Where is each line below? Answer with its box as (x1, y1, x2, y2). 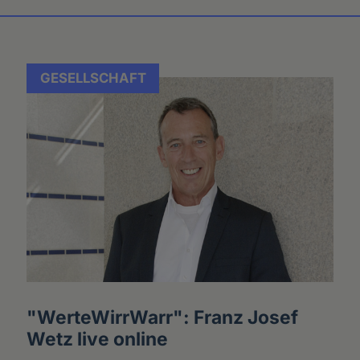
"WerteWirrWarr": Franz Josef (26, 306, 298, 329)
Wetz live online (26, 328, 168, 350)
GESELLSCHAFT (39, 70, 146, 87)
